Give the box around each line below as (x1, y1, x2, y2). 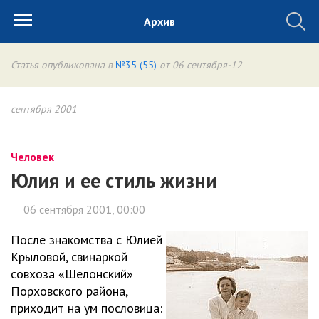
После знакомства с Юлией (11, 231, 162, 248)
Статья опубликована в (11, 58, 115, 71)
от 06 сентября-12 (157, 58, 242, 71)
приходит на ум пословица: (11, 300, 162, 316)
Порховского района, (11, 283, 127, 299)
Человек (11, 150, 54, 164)
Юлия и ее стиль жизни (11, 167, 217, 194)
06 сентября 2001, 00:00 (21, 202, 145, 216)
